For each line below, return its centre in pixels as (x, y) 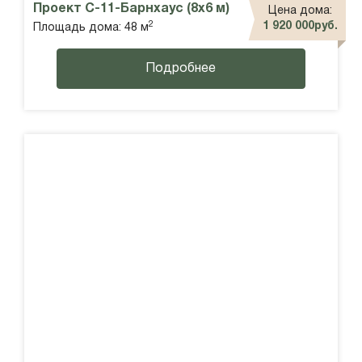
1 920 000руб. (300, 27)
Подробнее (181, 69)
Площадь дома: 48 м (91, 28)
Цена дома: (300, 11)
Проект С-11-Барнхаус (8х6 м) (131, 9)
